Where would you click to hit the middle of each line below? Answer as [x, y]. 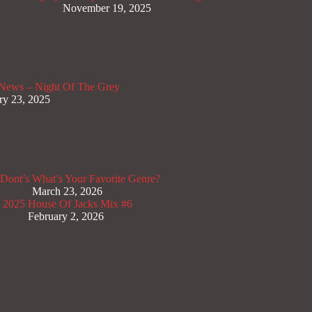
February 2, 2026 [66, 216]
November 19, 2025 [107, 8]
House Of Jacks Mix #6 [80, 203]
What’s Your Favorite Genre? [96, 178]
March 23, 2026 [67, 191]
